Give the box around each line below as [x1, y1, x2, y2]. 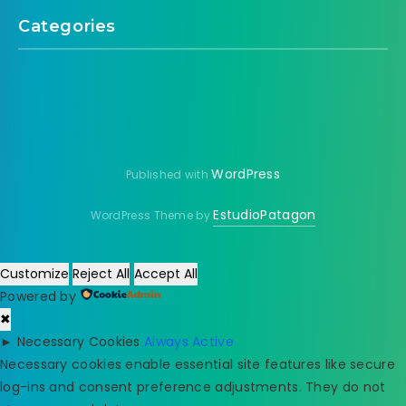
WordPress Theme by [90, 207, 214, 223]
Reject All [72, 264, 130, 283]
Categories [18, 15, 116, 36]
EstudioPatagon [213, 205, 316, 224]
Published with [125, 166, 212, 182]
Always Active [144, 332, 234, 351]
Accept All [133, 264, 198, 283]
